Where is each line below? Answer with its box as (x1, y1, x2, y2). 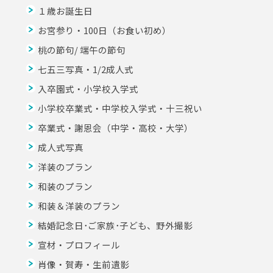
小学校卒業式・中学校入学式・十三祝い (38, 101, 203, 115)
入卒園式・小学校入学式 (38, 82, 139, 95)
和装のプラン (38, 179, 93, 193)
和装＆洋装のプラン (38, 199, 121, 212)
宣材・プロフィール (38, 238, 121, 251)
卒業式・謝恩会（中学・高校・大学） (38, 121, 194, 134)
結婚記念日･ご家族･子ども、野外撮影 (38, 218, 193, 232)
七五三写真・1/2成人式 (38, 62, 134, 76)
